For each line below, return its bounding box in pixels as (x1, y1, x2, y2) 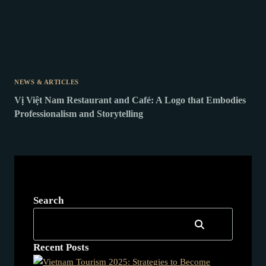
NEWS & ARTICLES (14, 78, 79, 85)
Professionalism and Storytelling (14, 109, 143, 119)
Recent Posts (33, 242, 89, 254)
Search (33, 195, 64, 207)
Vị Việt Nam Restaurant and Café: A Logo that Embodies (14, 95, 246, 106)
